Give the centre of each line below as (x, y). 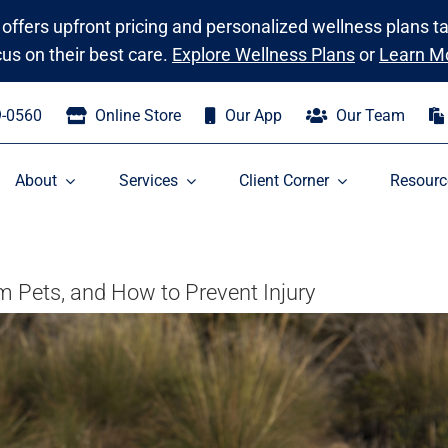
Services (148, 180)
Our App (253, 115)
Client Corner (284, 180)
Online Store (137, 115)
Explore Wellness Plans (263, 54)
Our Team (370, 115)
